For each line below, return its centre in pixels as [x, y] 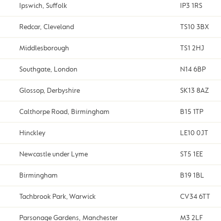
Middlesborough [44, 48]
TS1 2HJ [192, 48]
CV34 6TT [195, 197]
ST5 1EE [191, 154]
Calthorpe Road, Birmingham [64, 112]
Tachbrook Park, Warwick [57, 197]
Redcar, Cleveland [46, 27]
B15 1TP [191, 112]
